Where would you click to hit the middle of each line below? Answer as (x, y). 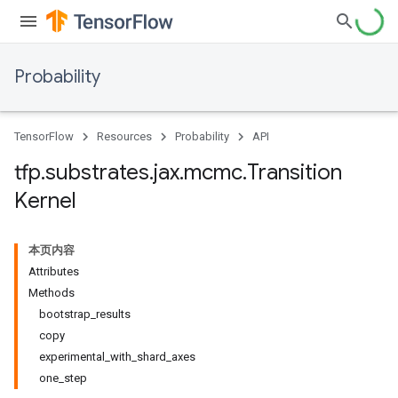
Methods (52, 293)
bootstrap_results (85, 314)
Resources (124, 136)
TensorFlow (44, 136)
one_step (63, 378)
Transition (295, 172)
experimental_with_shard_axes (117, 357)
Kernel (45, 201)
